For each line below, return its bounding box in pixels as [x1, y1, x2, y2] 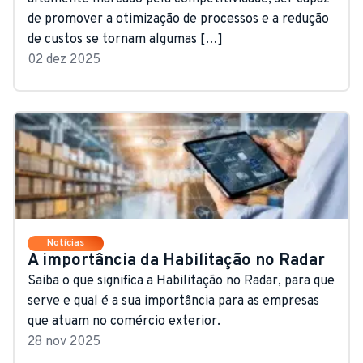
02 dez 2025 [28, 51, 100, 68]
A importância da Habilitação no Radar [28, 250, 325, 271]
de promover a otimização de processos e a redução [28, 11, 329, 28]
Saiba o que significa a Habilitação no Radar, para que [28, 272, 335, 289]
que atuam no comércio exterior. [28, 313, 220, 330]
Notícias [47, 236, 84, 250]
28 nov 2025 [28, 333, 100, 350]
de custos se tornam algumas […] [28, 31, 223, 48]
